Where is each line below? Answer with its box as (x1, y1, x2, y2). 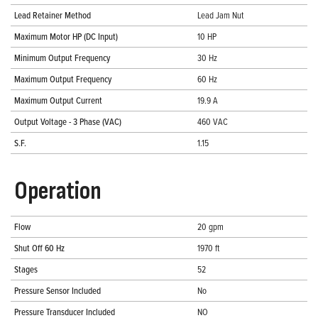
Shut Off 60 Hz (14, 241, 65, 255)
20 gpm (197, 220, 224, 234)
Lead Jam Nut (197, 9, 243, 22)
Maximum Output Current (14, 94, 102, 107)
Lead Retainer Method (14, 9, 91, 22)
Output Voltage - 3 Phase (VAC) (14, 115, 121, 128)
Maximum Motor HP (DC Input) (14, 30, 118, 43)
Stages (14, 263, 38, 276)
